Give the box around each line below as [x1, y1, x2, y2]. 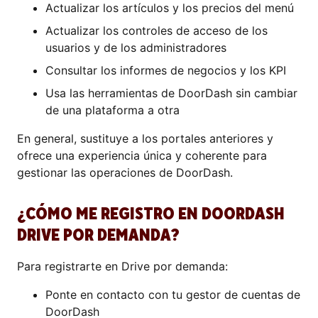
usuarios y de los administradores [45, 40, 226, 55]
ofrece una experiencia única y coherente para [17, 148, 267, 163]
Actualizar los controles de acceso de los [45, 23, 268, 38]
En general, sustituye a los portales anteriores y [17, 131, 273, 146]
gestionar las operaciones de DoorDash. [17, 165, 236, 180]
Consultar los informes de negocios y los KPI [45, 63, 286, 77]
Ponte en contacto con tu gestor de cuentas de [45, 287, 300, 302]
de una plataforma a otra [45, 103, 180, 117]
